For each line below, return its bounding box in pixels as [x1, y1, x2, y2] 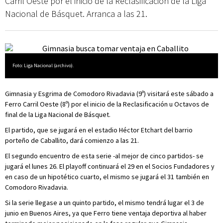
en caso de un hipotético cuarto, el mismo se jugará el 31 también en [5, 172, 209, 181]
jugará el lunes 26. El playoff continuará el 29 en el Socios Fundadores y [5, 162, 215, 171]
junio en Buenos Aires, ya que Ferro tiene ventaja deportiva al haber [5, 209, 207, 218]
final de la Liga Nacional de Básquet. [5, 110, 111, 119]
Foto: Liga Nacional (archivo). [12, 62, 74, 69]
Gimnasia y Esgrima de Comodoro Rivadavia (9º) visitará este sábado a [5, 89, 214, 98]
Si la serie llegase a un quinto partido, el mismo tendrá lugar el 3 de [5, 198, 204, 207]
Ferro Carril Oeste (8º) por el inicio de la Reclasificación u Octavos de [5, 100, 209, 109]
